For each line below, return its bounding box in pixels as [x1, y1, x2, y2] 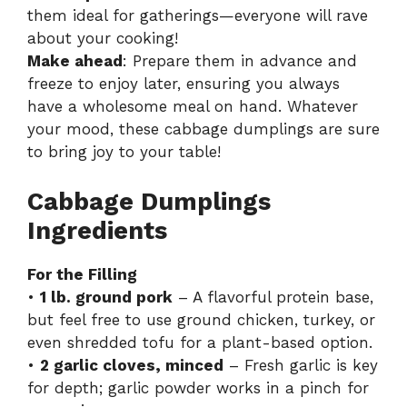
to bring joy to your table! [27, 143, 221, 162]
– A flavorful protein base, [173, 287, 373, 306]
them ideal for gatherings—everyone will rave [27, 6, 368, 25]
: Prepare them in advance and [123, 52, 357, 71]
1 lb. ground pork [40, 287, 173, 306]
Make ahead [27, 52, 123, 71]
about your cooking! [27, 29, 178, 48]
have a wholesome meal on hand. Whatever [27, 97, 358, 116]
